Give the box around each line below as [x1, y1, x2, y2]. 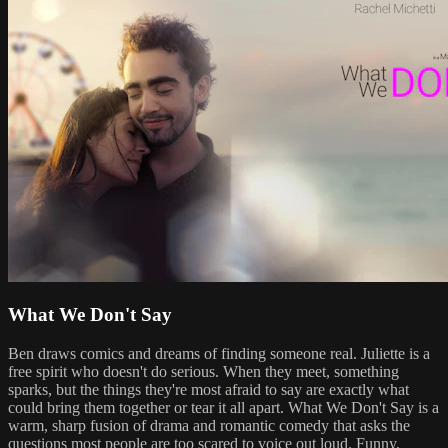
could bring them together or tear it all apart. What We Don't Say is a [8, 399, 439, 417]
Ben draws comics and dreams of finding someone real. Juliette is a [8, 345, 430, 363]
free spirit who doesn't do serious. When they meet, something [8, 363, 399, 381]
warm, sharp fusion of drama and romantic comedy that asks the [8, 417, 410, 435]
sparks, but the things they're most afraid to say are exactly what [8, 381, 409, 399]
